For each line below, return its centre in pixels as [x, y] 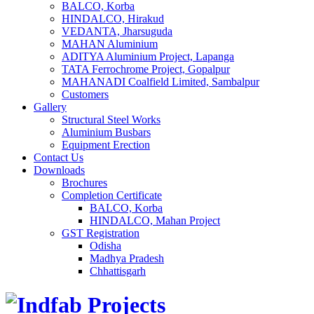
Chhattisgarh [118, 271]
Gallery [50, 107]
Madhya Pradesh [127, 258]
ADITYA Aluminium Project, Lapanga [148, 56]
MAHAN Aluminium [110, 44]
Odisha [105, 246]
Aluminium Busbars [106, 132]
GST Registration [101, 233]
